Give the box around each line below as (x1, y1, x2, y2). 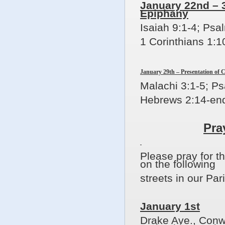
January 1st (140, 200, 200, 213)
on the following (140, 158, 215, 171)
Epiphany (140, 8, 188, 20)
